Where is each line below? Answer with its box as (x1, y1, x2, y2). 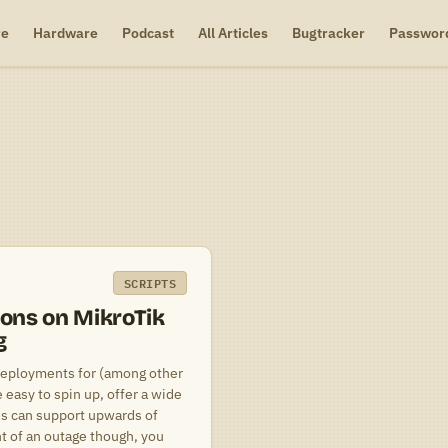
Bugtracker (291, 23, 365, 42)
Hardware (32, 23, 98, 42)
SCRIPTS (123, 273, 176, 293)
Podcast (121, 23, 174, 42)
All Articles (197, 23, 268, 42)
